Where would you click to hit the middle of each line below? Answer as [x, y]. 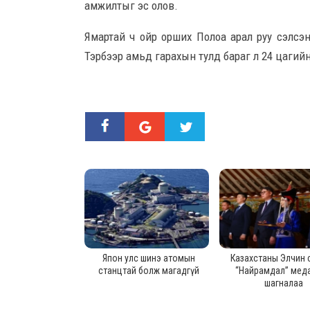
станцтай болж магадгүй [148, 271]
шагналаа [283, 283]
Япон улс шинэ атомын [148, 258]
